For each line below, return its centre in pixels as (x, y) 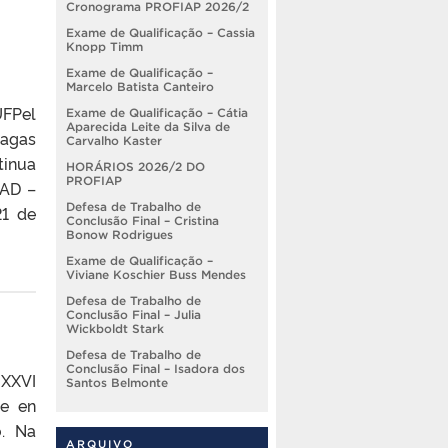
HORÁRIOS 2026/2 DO (135, 166)
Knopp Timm (104, 46)
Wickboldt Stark (115, 328)
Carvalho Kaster (114, 140)
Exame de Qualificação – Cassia (160, 32)
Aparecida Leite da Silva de (148, 126)
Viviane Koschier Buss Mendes (156, 274)
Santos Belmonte (117, 382)
